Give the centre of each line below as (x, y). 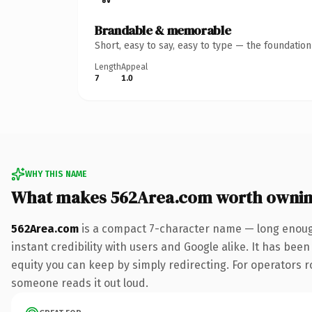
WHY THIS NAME (56, 174)
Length (108, 67)
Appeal (134, 67)
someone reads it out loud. (80, 283)
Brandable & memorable (163, 30)
